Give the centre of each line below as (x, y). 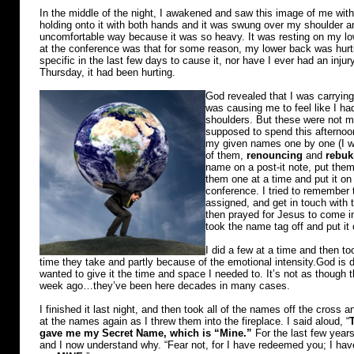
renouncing (275, 155)
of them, (226, 155)
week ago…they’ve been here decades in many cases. (165, 286)
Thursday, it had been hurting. (107, 72)
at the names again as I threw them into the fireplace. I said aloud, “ (194, 321)
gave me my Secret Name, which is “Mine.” (146, 333)
